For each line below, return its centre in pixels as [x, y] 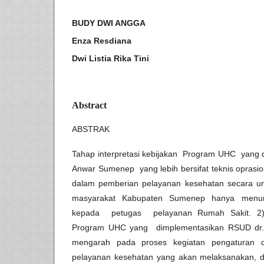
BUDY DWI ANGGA [109, 23]
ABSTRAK [91, 129]
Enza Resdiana [102, 41]
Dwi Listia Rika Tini [110, 59]
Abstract [89, 105]
